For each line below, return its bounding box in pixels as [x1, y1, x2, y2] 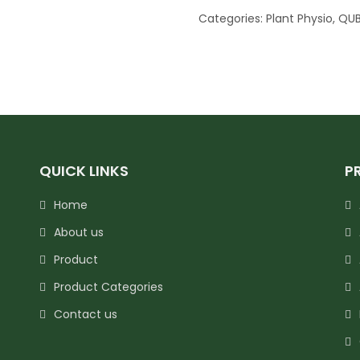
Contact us [54, 306, 117, 322]
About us [54, 224, 104, 240]
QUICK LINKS [39, 161, 129, 181]
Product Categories [54, 279, 163, 295]
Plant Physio [265, 10, 333, 27]
